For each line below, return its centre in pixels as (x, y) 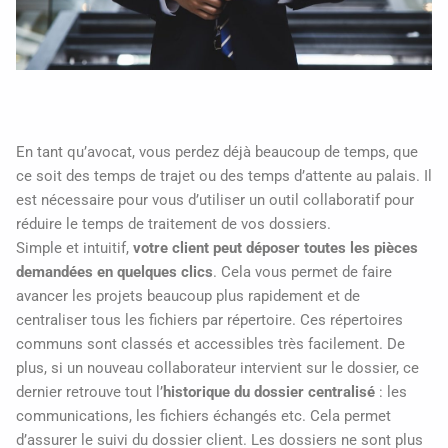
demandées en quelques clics (114, 272)
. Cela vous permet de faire (302, 272)
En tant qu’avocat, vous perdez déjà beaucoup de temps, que (217, 152)
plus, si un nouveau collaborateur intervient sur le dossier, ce (217, 368)
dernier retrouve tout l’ (89, 392)
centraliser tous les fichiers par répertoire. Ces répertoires (209, 320)
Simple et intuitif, (74, 248)
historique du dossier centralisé (269, 392)
